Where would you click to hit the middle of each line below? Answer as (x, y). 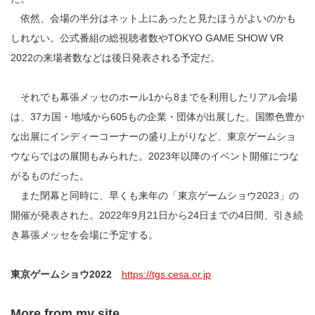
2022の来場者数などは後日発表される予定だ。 (115, 57)
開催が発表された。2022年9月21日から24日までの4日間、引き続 (157, 215)
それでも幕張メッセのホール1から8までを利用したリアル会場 (154, 97)
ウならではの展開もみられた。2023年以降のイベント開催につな (155, 156)
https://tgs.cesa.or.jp (166, 274)
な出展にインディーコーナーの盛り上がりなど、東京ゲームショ (153, 136)
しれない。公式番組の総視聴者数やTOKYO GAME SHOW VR (147, 38)
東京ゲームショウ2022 (61, 274)
